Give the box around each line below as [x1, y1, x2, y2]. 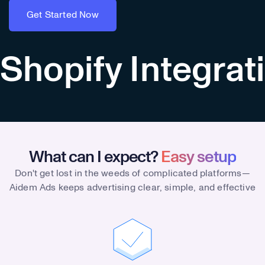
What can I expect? [29, 148, 161, 166]
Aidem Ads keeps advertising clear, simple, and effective [9, 182, 256, 192]
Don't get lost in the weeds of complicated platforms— [15, 168, 250, 178]
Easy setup [161, 148, 236, 166]
